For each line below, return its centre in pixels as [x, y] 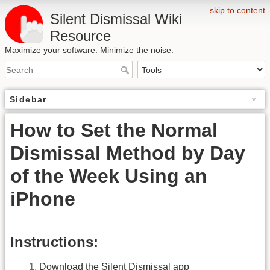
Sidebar [28, 100]
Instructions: [54, 242]
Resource [80, 36]
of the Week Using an [109, 176]
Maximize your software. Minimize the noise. [89, 50]
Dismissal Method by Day [128, 153]
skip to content [237, 10]
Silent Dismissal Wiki [116, 19]
